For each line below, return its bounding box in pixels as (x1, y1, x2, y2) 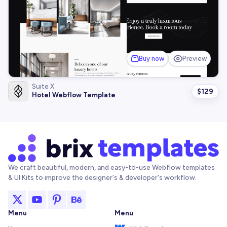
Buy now (138, 55, 164, 63)
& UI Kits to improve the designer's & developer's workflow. (8, 173, 197, 181)
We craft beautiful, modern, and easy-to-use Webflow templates (8, 163, 215, 171)
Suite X (32, 83, 55, 91)
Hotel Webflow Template (32, 91, 116, 99)
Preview (182, 55, 207, 63)
